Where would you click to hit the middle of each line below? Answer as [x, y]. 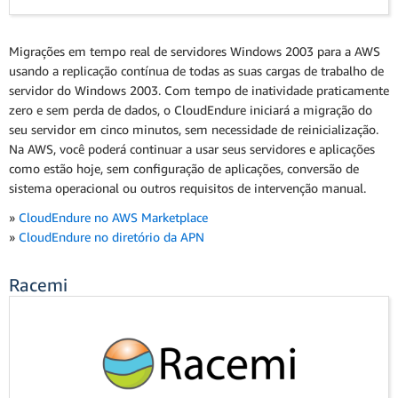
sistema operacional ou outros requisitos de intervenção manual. [187, 188]
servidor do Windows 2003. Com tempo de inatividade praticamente [199, 91]
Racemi [38, 285]
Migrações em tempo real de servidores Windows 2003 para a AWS [195, 52]
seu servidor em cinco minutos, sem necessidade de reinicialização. [194, 130]
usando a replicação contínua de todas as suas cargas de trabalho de [196, 71]
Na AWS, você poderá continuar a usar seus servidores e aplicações [192, 149]
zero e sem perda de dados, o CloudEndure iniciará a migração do [191, 110]
